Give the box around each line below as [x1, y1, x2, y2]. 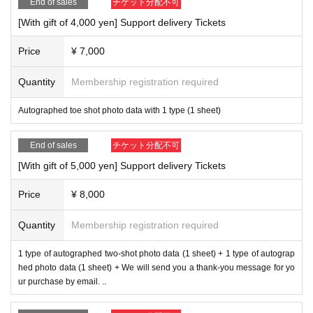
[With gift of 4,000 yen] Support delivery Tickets [18, 16, 226, 28]
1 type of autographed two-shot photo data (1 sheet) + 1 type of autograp [18, 248, 295, 259]
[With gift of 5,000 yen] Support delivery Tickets [18, 159, 226, 171]
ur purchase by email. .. [18, 276, 106, 286]
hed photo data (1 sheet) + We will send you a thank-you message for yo [18, 262, 295, 272]
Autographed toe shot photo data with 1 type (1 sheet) [18, 105, 221, 115]
